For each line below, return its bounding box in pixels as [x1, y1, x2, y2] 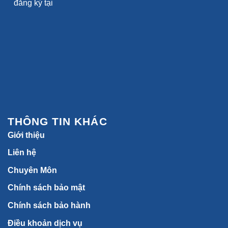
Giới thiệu [8, 130, 45, 139]
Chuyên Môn [8, 165, 57, 175]
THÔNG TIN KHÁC [8, 115, 107, 127]
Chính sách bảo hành [8, 201, 91, 210]
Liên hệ [8, 148, 36, 157]
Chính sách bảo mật [8, 183, 85, 192]
